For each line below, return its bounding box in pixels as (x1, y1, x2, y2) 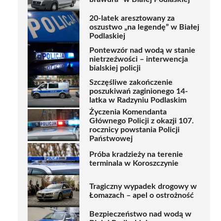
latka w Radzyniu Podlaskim (89, 96, 186, 105)
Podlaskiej (89, 32, 125, 40)
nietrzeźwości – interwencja (89, 55, 188, 64)
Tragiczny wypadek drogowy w (89, 183, 197, 191)
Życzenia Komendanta (89, 108, 167, 116)
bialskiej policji (89, 64, 141, 73)
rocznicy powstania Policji (89, 125, 180, 134)
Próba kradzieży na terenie (89, 150, 183, 159)
